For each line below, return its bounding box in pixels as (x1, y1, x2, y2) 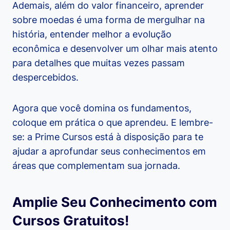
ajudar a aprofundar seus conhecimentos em (12, 146, 206, 157)
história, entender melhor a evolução (12, 29, 171, 40)
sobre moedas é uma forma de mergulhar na (12, 14, 205, 26)
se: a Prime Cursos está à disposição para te (12, 131, 203, 143)
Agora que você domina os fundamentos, (12, 103, 191, 114)
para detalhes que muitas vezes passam (12, 57, 185, 69)
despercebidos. (12, 72, 79, 83)
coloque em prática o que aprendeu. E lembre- (12, 117, 213, 128)
